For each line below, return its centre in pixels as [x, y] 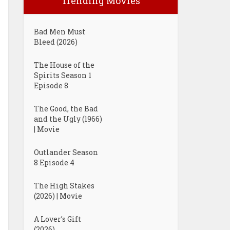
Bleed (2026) [56, 42]
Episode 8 [51, 85]
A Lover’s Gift [57, 219]
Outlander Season [66, 152]
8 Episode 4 [54, 162]
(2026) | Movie [58, 196]
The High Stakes [64, 186]
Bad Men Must [60, 32]
